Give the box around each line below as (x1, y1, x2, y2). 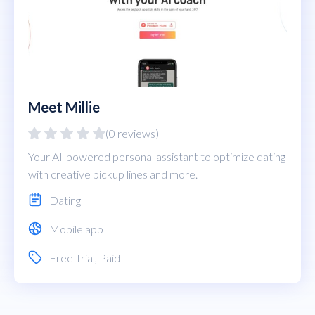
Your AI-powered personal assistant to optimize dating (28, 149, 285, 163)
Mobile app (49, 221, 103, 236)
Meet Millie (28, 98, 100, 115)
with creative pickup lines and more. (28, 167, 198, 181)
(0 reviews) (105, 126, 159, 140)
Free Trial (49, 250, 95, 264)
